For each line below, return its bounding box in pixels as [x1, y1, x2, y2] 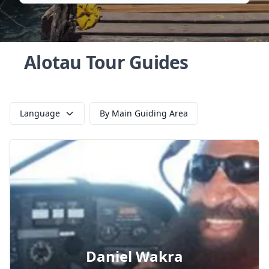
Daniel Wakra [86, 246, 183, 266]
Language [20, 107, 60, 119]
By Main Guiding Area [100, 107, 188, 119]
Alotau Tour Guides [24, 50, 189, 74]
